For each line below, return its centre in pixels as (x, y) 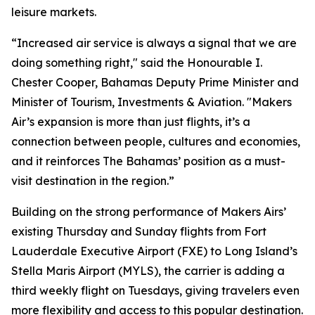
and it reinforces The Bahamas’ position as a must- (148, 161)
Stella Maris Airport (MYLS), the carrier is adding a (148, 271)
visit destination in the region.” (93, 181)
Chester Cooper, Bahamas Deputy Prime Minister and (155, 82)
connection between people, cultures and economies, (156, 141)
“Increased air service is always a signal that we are (154, 43)
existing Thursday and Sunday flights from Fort (139, 231)
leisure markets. (54, 12)
